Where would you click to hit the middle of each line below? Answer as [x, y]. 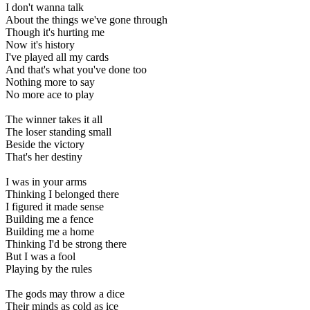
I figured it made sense [55, 207]
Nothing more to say [50, 82]
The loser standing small [58, 132]
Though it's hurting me [55, 33]
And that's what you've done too [76, 70]
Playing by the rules [49, 269]
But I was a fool [40, 257]
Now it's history [40, 45]
